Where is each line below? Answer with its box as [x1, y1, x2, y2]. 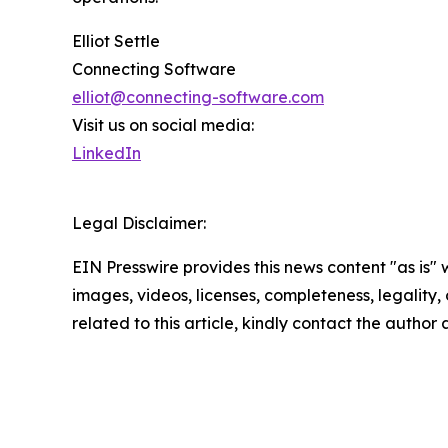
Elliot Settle [72, 30, 160, 51]
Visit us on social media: [72, 114, 254, 135]
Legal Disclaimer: [72, 212, 206, 233]
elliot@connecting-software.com [72, 86, 324, 107]
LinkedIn [72, 142, 141, 163]
